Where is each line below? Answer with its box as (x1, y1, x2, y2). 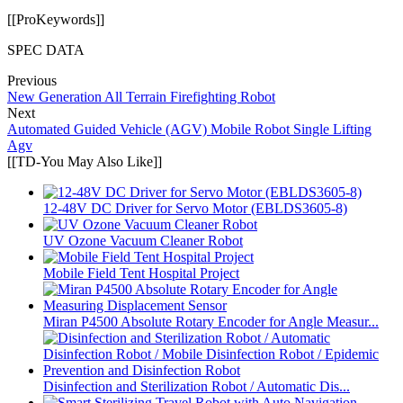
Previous (7, 72, 57, 88)
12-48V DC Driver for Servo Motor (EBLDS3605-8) (43, 200, 347, 216)
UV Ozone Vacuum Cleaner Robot (43, 232, 243, 248)
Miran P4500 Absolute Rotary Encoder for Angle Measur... (43, 313, 379, 329)
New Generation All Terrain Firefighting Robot (7, 88, 275, 104)
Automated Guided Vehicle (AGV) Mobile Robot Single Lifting (7, 121, 372, 137)
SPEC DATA (7, 41, 85, 58)
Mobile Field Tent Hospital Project (43, 264, 239, 281)
